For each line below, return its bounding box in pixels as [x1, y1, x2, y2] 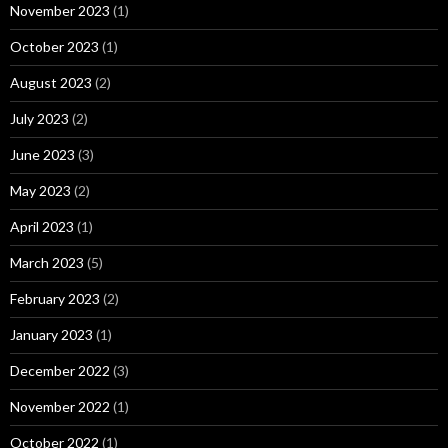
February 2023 [10, 290, 100, 308]
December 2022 [10, 362, 110, 380]
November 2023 [10, 2, 110, 20]
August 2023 [10, 74, 92, 92]
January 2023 [10, 326, 93, 344]
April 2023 [10, 218, 74, 236]
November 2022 [10, 398, 110, 416]
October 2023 [10, 38, 99, 56]
